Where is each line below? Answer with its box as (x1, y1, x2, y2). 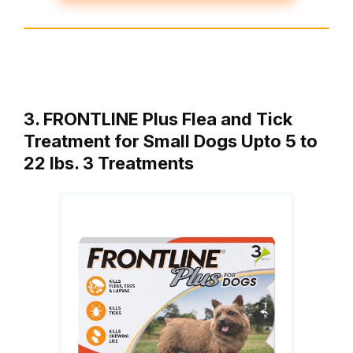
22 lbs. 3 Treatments (24, 153, 194, 174)
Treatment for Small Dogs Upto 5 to (24, 131, 318, 152)
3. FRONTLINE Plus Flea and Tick (24, 109, 292, 130)
